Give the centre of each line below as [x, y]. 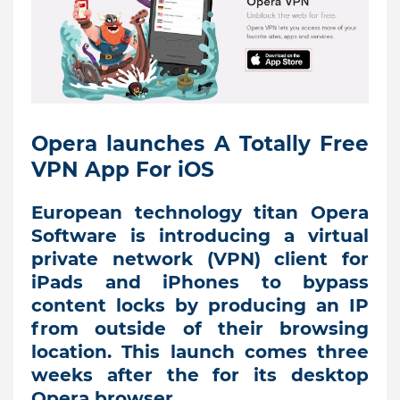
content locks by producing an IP [200, 305]
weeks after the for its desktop [200, 375]
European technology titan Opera [200, 212]
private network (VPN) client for [200, 258]
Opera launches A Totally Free [200, 143]
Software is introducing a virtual [200, 235]
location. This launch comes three [200, 351]
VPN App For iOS [123, 169]
